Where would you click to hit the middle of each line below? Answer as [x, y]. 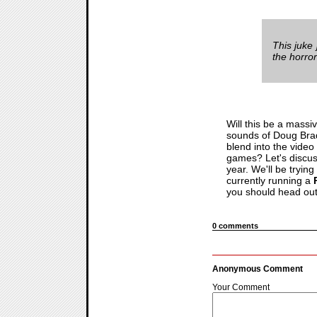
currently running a [270, 180]
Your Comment [241, 287]
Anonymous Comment [258, 269]
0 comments [235, 225]
